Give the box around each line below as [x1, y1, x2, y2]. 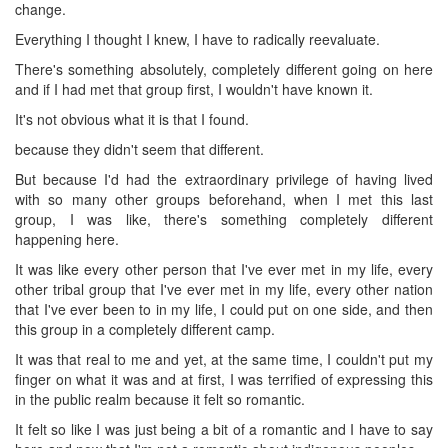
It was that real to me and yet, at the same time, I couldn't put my [15, 348, 433, 369]
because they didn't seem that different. [15, 138, 264, 159]
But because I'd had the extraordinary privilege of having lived [15, 168, 433, 189]
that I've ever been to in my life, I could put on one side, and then [15, 298, 433, 319]
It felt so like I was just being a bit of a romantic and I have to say [15, 418, 433, 439]
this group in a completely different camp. [15, 318, 275, 339]
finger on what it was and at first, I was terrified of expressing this [15, 368, 433, 389]
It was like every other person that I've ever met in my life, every [15, 258, 433, 279]
